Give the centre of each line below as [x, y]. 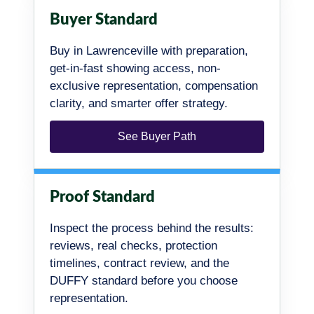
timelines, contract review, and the [139, 263]
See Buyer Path [157, 136]
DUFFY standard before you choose [144, 280]
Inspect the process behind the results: [152, 228]
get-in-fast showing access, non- [135, 68]
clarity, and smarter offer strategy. [139, 103]
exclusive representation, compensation [154, 86]
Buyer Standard [104, 19]
